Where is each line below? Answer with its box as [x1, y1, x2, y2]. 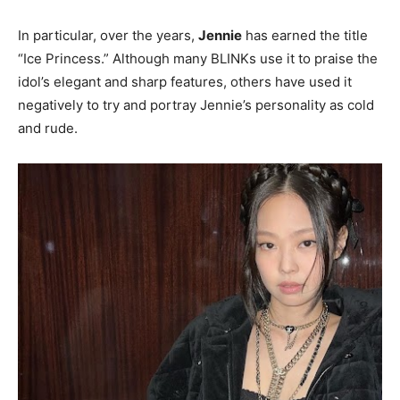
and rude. [18, 120, 78, 137]
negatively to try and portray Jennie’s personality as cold [18, 96, 374, 114]
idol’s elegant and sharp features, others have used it [18, 73, 352, 91]
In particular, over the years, [18, 27, 198, 45]
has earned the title [242, 27, 368, 45]
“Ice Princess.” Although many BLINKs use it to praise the [18, 50, 378, 68]
